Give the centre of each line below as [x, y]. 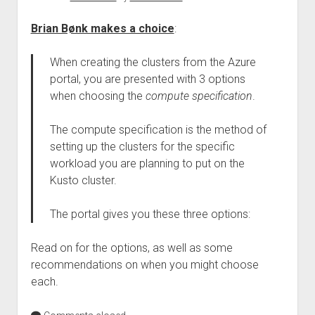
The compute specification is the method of [158, 130]
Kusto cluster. [83, 180]
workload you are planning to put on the [147, 163]
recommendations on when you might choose [144, 265]
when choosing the [97, 96]
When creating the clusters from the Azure [153, 62]
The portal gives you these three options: [150, 214]
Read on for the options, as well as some [131, 248]
